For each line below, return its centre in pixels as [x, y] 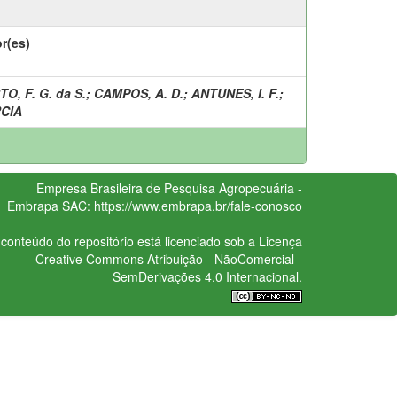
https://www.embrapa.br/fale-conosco [198, 205]
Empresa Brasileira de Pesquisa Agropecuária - [169, 187]
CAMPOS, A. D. [139, 93]
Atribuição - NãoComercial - [222, 258]
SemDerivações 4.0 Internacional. [207, 276]
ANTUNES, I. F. [235, 93]
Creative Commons [89, 258]
